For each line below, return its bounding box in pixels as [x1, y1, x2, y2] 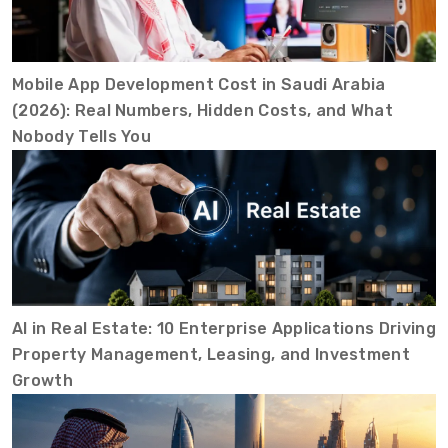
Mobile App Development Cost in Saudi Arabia [12, 75, 386, 94]
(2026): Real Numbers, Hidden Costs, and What [12, 101, 394, 120]
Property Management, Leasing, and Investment [12, 345, 411, 364]
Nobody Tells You [12, 127, 152, 146]
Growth [12, 371, 73, 390]
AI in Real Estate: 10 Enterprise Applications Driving [12, 319, 436, 338]
